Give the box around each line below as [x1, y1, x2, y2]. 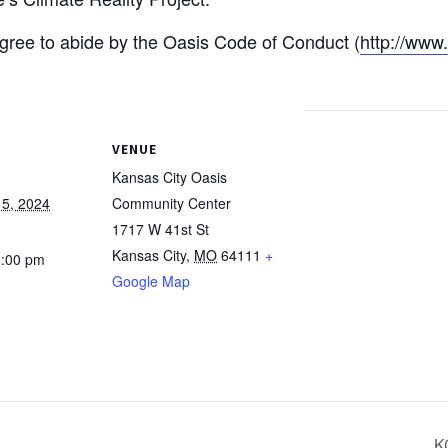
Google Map [112, 270, 190, 291]
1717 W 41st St [112, 218, 209, 239]
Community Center [112, 192, 231, 213]
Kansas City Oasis [112, 166, 227, 187]
